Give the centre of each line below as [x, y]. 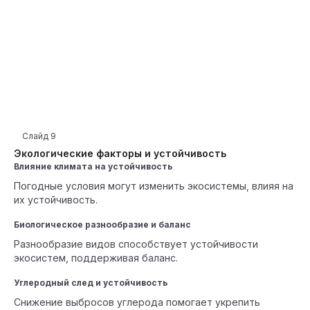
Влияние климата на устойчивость [93, 166]
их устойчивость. [56, 200]
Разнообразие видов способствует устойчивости [136, 244]
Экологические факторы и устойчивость [120, 153]
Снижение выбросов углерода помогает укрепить [137, 302]
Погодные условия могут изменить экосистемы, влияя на [154, 186]
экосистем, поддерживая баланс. [96, 258]
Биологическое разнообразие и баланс [102, 225]
